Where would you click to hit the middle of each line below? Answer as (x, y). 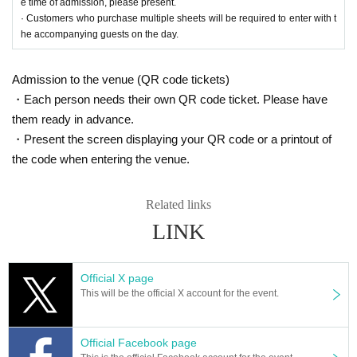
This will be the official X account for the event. (180, 293)
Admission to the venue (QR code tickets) (121, 79)
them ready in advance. (73, 119)
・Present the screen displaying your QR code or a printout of (172, 139)
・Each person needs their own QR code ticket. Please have (170, 99)
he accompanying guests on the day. (100, 34)
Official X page (117, 278)
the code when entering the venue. (101, 159)
